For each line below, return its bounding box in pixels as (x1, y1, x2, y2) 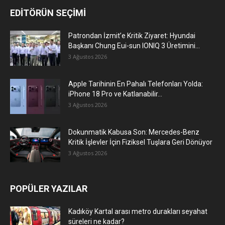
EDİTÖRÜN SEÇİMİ (10, 8, 86, 19)
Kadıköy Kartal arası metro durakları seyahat (68, 207, 207, 216)
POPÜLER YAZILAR (10, 183, 87, 194)
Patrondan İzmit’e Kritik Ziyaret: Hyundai (68, 32, 195, 40)
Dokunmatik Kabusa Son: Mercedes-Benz (68, 128, 199, 137)
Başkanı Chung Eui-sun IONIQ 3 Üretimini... (68, 42, 200, 50)
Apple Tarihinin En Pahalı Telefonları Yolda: (68, 80, 203, 88)
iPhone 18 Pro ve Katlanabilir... (68, 90, 162, 98)
